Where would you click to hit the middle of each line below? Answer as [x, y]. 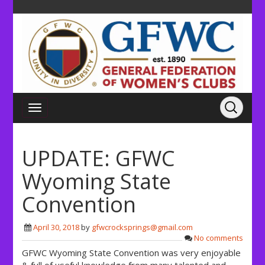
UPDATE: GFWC [99, 159]
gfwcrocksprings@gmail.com [143, 227]
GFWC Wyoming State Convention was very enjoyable [132, 253]
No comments [218, 238]
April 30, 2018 [56, 227]
